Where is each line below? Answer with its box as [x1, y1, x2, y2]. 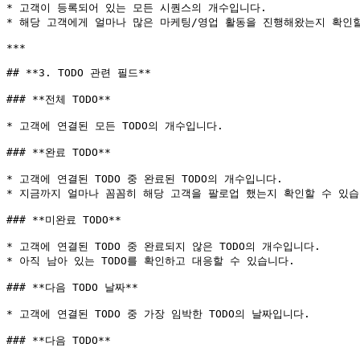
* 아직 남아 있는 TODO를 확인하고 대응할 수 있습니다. [6, 255, 295, 267]
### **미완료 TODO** [6, 214, 121, 226]
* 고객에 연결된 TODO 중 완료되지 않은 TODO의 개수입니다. [6, 240, 321, 252]
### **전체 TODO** [6, 93, 111, 105]
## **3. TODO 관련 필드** [6, 67, 151, 79]
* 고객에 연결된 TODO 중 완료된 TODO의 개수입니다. [6, 173, 283, 185]
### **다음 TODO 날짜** [6, 281, 138, 293]
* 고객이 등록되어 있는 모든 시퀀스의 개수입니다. [6, 2, 267, 14]
